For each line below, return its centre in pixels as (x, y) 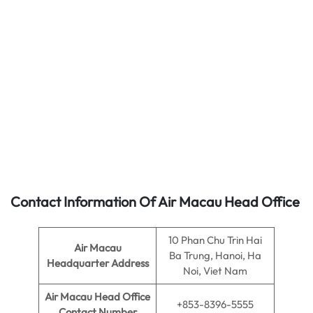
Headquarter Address (97, 263)
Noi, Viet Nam (215, 271)
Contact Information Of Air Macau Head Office (155, 202)
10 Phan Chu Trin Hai (215, 240)
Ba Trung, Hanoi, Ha (215, 255)
